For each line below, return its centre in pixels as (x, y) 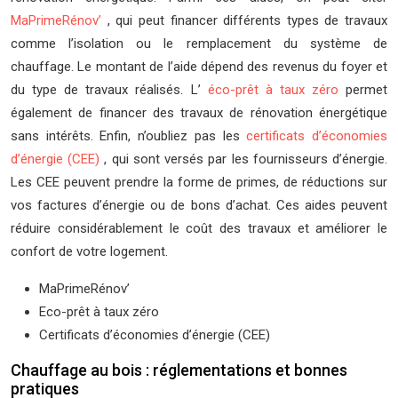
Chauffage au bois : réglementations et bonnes (179, 370)
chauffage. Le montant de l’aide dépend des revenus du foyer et (199, 67)
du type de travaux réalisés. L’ (109, 90)
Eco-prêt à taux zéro (99, 312)
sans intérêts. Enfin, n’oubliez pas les (129, 136)
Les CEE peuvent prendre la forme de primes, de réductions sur (199, 182)
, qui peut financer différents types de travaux (247, 20)
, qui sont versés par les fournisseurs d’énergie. (246, 159)
